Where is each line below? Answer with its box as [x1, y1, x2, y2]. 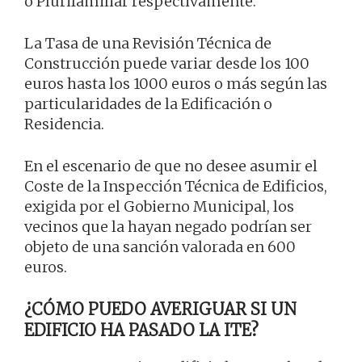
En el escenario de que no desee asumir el [24, 156, 318, 175]
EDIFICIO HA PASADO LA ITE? [24, 319, 259, 340]
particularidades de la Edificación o [24, 94, 272, 113]
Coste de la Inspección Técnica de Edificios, [24, 176, 327, 196]
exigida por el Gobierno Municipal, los [24, 196, 294, 216]
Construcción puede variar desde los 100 [24, 53, 309, 73]
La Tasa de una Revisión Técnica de [24, 33, 271, 53]
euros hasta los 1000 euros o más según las [24, 74, 327, 93]
